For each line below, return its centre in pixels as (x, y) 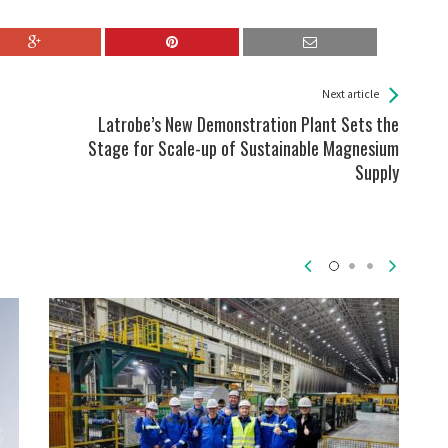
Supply (377, 171)
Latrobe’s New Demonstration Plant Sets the (248, 123)
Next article (350, 94)
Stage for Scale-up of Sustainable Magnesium (243, 147)
